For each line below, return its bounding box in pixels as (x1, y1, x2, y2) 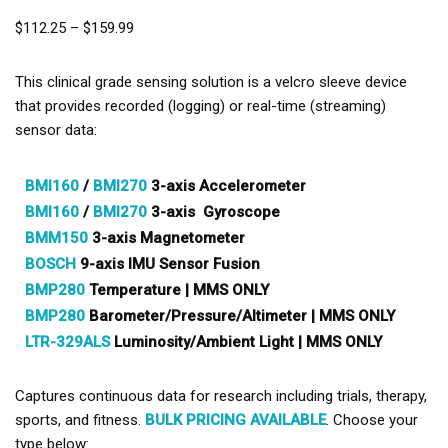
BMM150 (25, 229, 88, 247)
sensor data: (15, 121, 97, 139)
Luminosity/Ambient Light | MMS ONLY (110, 333, 382, 351)
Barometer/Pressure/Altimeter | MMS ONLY (85, 307, 395, 325)
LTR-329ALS (25, 333, 110, 351)
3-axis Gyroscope (147, 203, 280, 221)
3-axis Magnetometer (88, 229, 245, 247)
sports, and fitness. (15, 411, 145, 429)
